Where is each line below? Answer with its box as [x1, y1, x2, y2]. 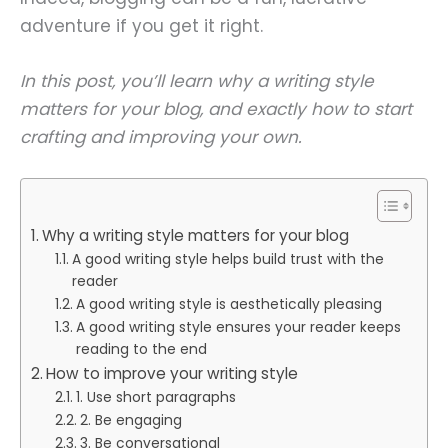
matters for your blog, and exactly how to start [20, 96, 412, 121]
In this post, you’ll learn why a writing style [20, 68, 374, 93]
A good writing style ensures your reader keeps [75, 317, 401, 337]
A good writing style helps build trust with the [71, 249, 384, 269]
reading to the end [75, 339, 207, 359]
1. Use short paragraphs [75, 387, 236, 407]
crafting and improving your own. [20, 124, 302, 149]
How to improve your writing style [46, 362, 299, 384]
